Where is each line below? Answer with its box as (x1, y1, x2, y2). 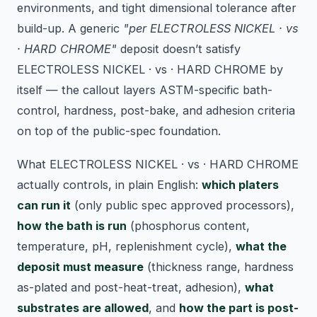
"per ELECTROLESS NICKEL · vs (123, 21, 299, 36)
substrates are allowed (17, 301, 149, 316)
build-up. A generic (17, 21, 123, 36)
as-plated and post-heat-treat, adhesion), (17, 280, 245, 295)
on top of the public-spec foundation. (17, 124, 221, 139)
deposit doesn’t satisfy (117, 42, 241, 57)
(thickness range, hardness (144, 260, 294, 275)
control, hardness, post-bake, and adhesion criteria (17, 103, 295, 118)
